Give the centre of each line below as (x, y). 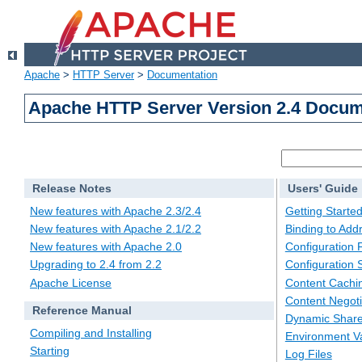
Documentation (182, 75)
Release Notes (72, 189)
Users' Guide (322, 189)
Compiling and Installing (91, 333)
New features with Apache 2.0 (106, 247)
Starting (50, 351)
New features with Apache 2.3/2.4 (116, 210)
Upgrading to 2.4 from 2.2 (96, 265)
